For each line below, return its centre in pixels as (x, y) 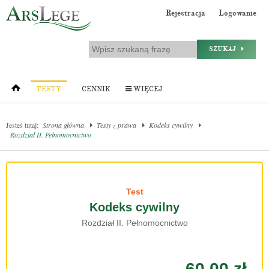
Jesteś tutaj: (22, 125)
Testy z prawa (116, 125)
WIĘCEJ (147, 89)
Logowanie (237, 13)
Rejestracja (186, 13)
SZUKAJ (225, 49)
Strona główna (63, 125)
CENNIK (96, 89)
